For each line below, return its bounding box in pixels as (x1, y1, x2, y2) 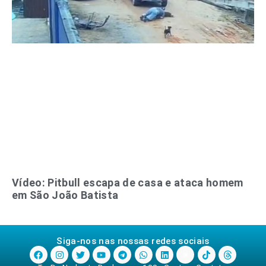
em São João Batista (12, 189, 119, 202)
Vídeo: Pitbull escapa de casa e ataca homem (12, 176, 243, 189)
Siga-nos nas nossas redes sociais (56, 236, 210, 247)
